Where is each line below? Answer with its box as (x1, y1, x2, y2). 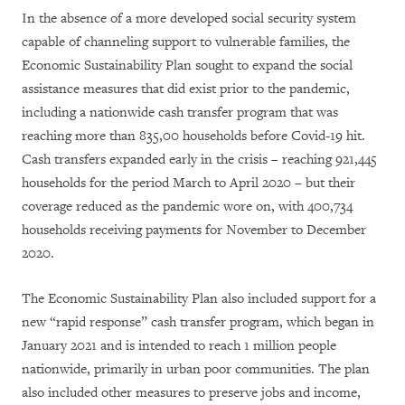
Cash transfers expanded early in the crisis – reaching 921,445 (22, 151, 377, 169)
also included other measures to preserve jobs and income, (22, 384, 361, 402)
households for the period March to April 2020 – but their (22, 174, 355, 193)
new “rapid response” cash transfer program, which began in (22, 314, 374, 332)
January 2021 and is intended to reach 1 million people (22, 337, 336, 355)
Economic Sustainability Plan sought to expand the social (22, 57, 353, 75)
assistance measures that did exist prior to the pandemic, (22, 80, 350, 99)
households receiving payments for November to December (22, 221, 366, 240)
